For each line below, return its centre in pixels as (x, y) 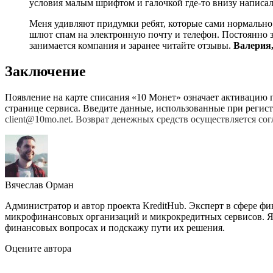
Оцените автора (38, 248)
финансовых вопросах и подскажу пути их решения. (115, 227)
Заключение (45, 71)
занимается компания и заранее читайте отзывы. (131, 45)
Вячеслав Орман (39, 185)
